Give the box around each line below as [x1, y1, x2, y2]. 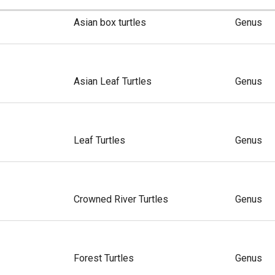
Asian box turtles [73, 16, 146, 28]
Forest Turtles [73, 252, 134, 264]
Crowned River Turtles [73, 193, 168, 205]
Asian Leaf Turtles [73, 75, 152, 87]
